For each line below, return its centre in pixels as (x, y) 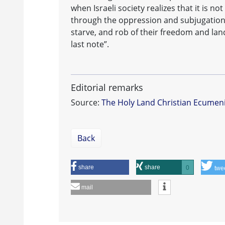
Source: (86, 103)
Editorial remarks (107, 88)
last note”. (90, 44)
